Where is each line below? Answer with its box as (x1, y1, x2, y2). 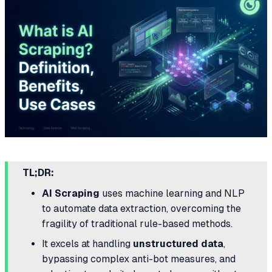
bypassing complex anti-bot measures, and (42, 253, 236, 265)
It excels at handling (42, 238, 133, 250)
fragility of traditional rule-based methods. (42, 218, 233, 230)
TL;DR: (22, 166, 54, 178)
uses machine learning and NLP (100, 188, 245, 200)
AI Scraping (42, 188, 100, 200)
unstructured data (133, 238, 223, 250)
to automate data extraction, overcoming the (42, 203, 241, 215)
